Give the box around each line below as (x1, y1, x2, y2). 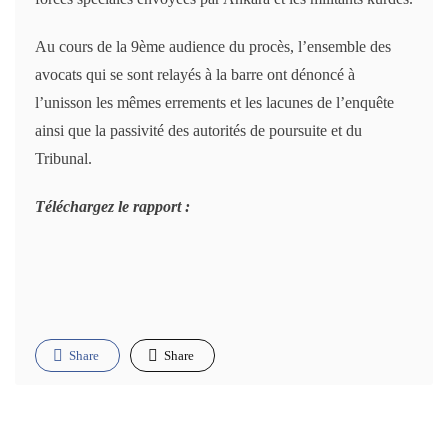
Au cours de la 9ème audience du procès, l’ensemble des (35, 38, 391, 56)
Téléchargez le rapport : (35, 198, 190, 216)
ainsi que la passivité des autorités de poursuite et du (35, 122, 362, 140)
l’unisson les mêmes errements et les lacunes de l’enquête (35, 94, 394, 112)
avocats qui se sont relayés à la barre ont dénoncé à (35, 66, 355, 84)
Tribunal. (35, 150, 92, 168)
